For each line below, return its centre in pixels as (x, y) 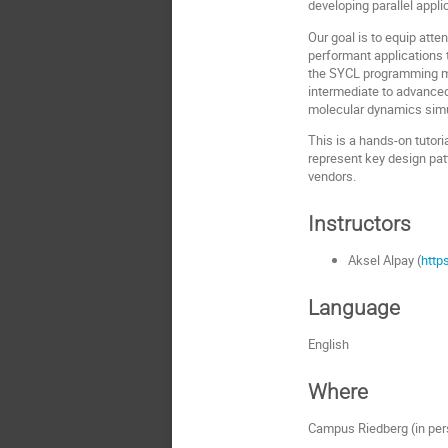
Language (354, 307)
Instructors (360, 223)
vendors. (332, 175)
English (329, 343)
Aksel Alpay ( (384, 259)
